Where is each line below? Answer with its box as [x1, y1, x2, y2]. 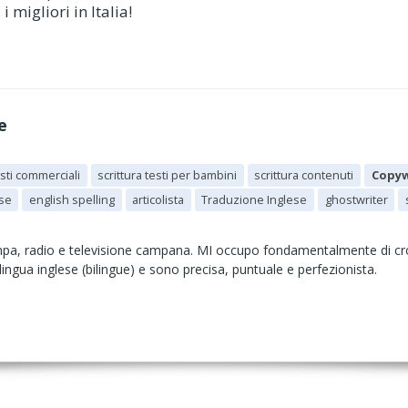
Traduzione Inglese [201, 191, 308, 208]
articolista [132, 191, 185, 208]
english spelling [28, 191, 115, 208]
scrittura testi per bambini [97, 167, 238, 183]
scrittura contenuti [254, 167, 354, 183]
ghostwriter [324, 191, 388, 208]
